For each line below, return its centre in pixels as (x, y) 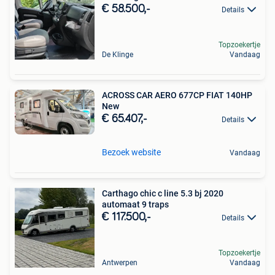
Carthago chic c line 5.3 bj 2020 (141, 193)
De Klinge (118, 54)
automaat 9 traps (135, 204)
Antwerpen (120, 262)
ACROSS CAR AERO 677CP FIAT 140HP (177, 95)
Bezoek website (131, 152)
